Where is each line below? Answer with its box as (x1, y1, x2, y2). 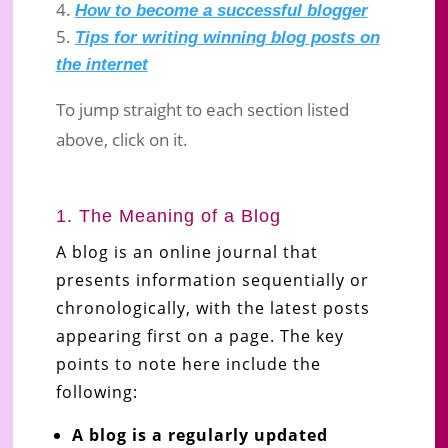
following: (55, 380, 138, 403)
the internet (55, 54, 148, 74)
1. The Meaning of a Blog (55, 205, 281, 226)
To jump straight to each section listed (55, 97, 349, 121)
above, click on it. (55, 127, 188, 151)
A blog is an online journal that (55, 240, 318, 263)
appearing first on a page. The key (55, 324, 344, 347)
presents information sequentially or (55, 268, 369, 291)
